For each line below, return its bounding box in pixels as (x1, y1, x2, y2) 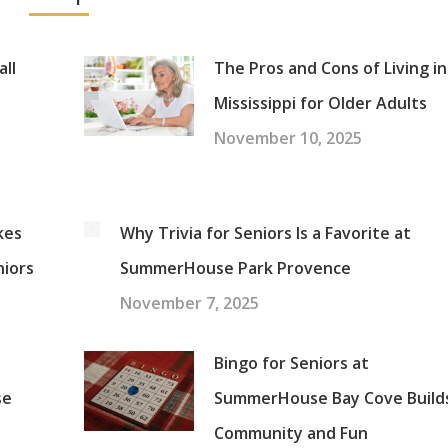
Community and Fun (214, 422, 369, 445)
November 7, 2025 (120, 292, 260, 315)
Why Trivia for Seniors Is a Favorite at (120, 222, 412, 245)
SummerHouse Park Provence (120, 257, 352, 280)
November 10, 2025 (214, 127, 363, 150)
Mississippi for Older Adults (214, 92, 428, 115)
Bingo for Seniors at (214, 352, 370, 375)
